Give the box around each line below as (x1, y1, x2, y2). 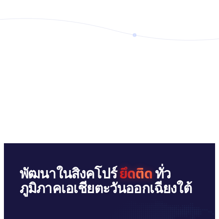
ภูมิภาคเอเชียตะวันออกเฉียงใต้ (20, 180, 192, 197)
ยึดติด (119, 164, 153, 185)
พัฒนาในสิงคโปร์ (20, 165, 120, 182)
